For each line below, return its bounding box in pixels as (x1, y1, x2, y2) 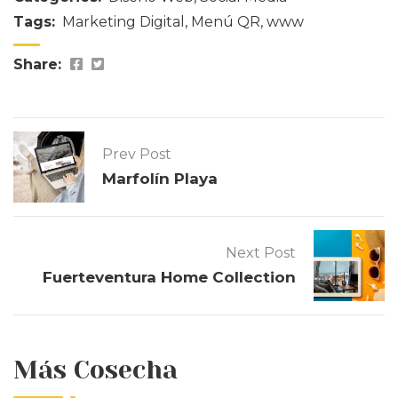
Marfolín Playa (102, 169, 218, 187)
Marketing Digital (62, 12, 185, 30)
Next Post (226, 243, 296, 261)
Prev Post (102, 145, 171, 163)
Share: (13, 55, 61, 73)
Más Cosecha (13, 354, 178, 385)
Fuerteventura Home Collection (43, 267, 296, 286)
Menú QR (191, 12, 260, 30)
